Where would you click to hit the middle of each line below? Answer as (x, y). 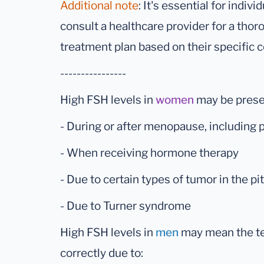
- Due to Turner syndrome (126, 206)
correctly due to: (102, 253)
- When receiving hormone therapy (149, 153)
